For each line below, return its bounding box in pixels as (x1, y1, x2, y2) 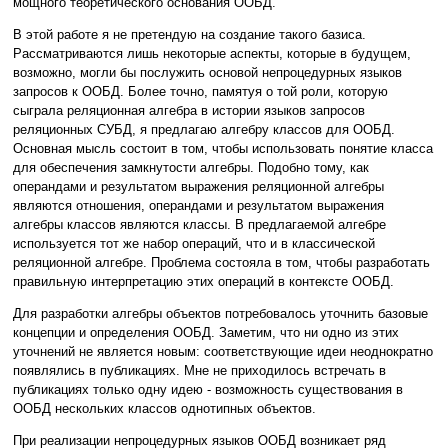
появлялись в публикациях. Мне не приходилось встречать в (13, 363, 386, 379)
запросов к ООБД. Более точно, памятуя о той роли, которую (13, 84, 388, 100)
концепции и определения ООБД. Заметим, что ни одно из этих (13, 325, 399, 341)
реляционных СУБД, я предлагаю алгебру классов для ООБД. (13, 122, 395, 138)
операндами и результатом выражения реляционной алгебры (13, 179, 384, 195)
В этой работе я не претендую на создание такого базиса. (13, 27, 366, 43)
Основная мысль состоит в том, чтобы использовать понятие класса (13, 141, 433, 157)
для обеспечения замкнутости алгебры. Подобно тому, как (13, 160, 369, 176)
